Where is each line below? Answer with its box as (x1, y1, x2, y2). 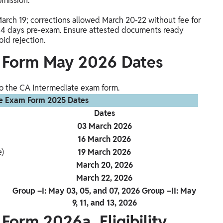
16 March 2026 (78, 134, 131, 145)
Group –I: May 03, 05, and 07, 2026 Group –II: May (12, 186, 196, 197)
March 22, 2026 (76, 173, 132, 184)
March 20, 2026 (76, 160, 133, 171)
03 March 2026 (77, 121, 132, 132)
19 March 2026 (78, 147, 131, 158)
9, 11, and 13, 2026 (72, 198, 137, 209)
